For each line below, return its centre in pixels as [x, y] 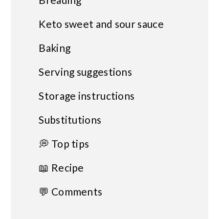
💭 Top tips [64, 143]
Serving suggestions [86, 71]
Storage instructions [87, 95]
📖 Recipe [61, 167]
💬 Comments [71, 191]
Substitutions [70, 119]
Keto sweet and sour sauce [101, 23]
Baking [55, 47]
